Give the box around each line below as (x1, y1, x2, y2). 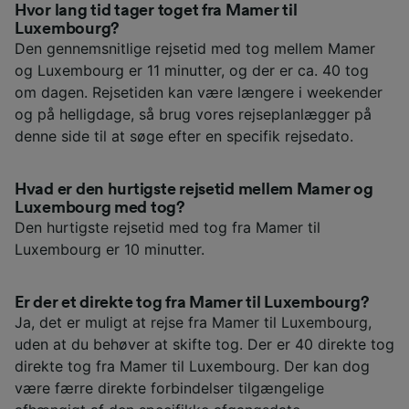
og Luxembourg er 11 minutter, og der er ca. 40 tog (15, 61, 369, 80)
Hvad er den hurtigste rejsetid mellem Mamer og (15, 181, 373, 198)
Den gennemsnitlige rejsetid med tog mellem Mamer (15, 39, 375, 58)
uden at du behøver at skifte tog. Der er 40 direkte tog (15, 335, 394, 354)
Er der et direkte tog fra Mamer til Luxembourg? (15, 294, 370, 311)
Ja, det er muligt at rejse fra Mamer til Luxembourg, (15, 313, 372, 332)
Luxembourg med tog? (15, 199, 185, 216)
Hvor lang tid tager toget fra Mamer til (15, 2, 298, 19)
